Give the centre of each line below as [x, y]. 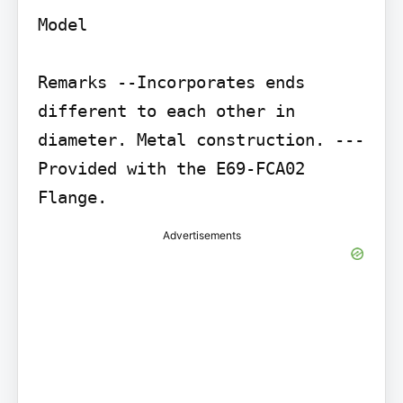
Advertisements [201, 236]
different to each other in [166, 111]
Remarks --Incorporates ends [171, 82]
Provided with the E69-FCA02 [171, 169]
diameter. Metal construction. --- [201, 140]
